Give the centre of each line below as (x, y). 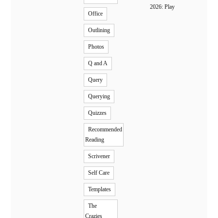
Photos (96, 46)
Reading (95, 139)
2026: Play (162, 7)
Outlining (99, 30)
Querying (99, 96)
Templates (100, 189)
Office (96, 13)
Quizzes (98, 113)
